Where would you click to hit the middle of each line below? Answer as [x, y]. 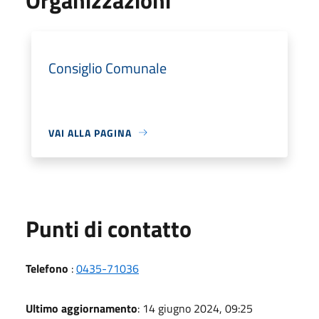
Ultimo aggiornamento [82, 308]
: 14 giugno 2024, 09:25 [195, 308]
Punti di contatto [109, 228]
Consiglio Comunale [108, 68]
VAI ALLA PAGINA [90, 132]
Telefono [47, 268]
